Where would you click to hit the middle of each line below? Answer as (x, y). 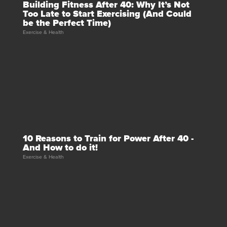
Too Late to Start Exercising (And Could (107, 13)
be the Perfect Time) (67, 23)
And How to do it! (60, 147)
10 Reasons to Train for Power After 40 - (108, 138)
